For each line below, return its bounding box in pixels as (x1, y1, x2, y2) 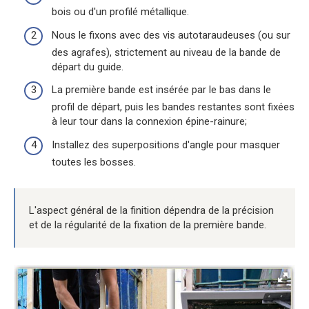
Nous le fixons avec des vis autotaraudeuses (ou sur (52, 28, 290, 41)
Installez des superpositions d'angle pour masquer (52, 138, 280, 151)
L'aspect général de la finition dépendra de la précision (29, 203, 274, 217)
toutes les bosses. (52, 155, 136, 168)
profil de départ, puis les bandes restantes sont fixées (52, 101, 295, 114)
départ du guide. (52, 60, 123, 73)
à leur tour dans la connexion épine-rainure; (52, 115, 247, 128)
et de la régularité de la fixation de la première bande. (29, 218, 266, 231)
